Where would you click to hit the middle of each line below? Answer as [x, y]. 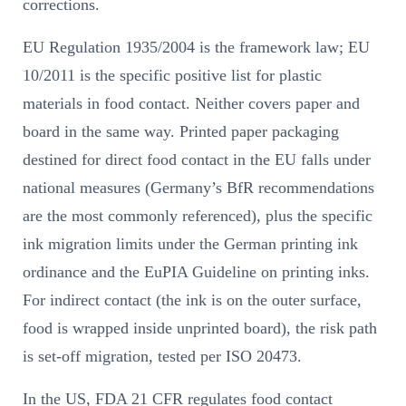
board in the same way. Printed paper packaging [181, 131]
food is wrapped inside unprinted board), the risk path [200, 328]
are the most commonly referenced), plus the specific [198, 215]
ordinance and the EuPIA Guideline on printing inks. [196, 271]
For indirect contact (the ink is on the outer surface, [192, 300]
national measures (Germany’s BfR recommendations [198, 187]
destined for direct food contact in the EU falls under [197, 159]
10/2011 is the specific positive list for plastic [172, 75]
